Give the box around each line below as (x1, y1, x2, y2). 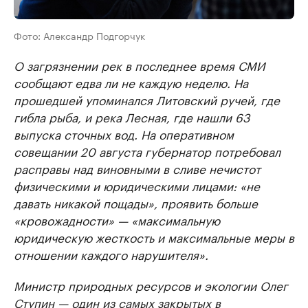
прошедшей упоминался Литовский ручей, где (14, 90, 280, 108)
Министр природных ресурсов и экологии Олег (14, 276, 288, 294)
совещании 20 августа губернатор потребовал (14, 142, 280, 159)
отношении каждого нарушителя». (14, 245, 208, 263)
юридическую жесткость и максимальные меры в (14, 228, 294, 245)
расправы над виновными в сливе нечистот (14, 159, 261, 177)
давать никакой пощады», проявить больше (14, 193, 258, 211)
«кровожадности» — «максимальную (14, 210, 220, 228)
